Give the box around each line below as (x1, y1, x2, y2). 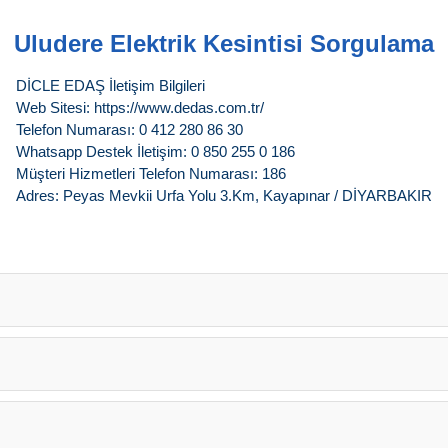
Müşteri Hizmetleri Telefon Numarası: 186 (16, 165, 286, 182)
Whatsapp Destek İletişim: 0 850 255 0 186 (16, 143, 295, 160)
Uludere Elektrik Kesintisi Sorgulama (14, 30, 434, 57)
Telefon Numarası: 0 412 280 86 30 (16, 121, 243, 138)
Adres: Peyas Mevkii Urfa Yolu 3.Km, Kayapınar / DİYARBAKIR (16, 187, 432, 204)
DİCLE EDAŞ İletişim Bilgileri (16, 77, 205, 94)
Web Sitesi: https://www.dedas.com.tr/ (16, 99, 264, 116)
